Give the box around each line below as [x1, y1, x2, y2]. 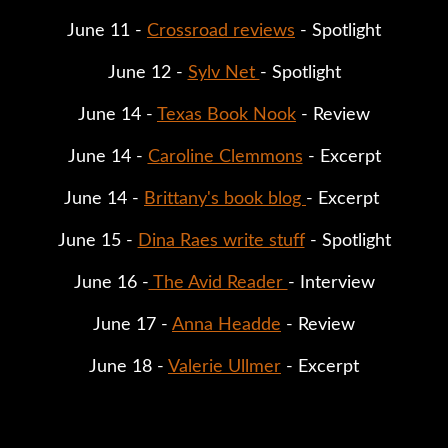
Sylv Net [187, 63, 260, 82]
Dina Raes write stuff [137, 231, 305, 250]
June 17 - [93, 315, 172, 334]
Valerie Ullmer [168, 357, 281, 376]
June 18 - [89, 357, 168, 376]
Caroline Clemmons [147, 147, 303, 166]
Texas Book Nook [157, 105, 296, 124]
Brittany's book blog [144, 189, 306, 208]
